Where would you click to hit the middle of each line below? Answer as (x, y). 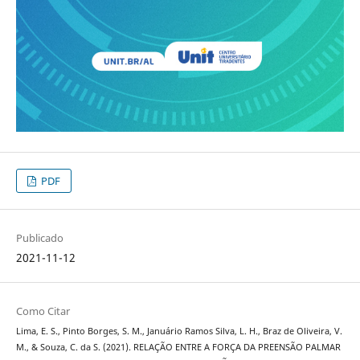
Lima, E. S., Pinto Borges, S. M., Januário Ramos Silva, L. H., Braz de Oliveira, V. (179, 331)
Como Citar (43, 311)
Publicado (39, 238)
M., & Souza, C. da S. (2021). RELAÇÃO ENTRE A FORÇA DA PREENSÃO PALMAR (178, 348)
